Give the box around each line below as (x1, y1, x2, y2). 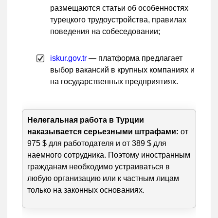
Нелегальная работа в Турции (27, 116, 144, 125)
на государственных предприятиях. (50, 77, 178, 86)
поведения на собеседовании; (50, 27, 160, 36)
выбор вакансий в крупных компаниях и (50, 66, 195, 74)
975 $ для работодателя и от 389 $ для (27, 139, 166, 148)
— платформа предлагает (87, 54, 182, 63)
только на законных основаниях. (27, 186, 145, 195)
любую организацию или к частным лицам (27, 174, 179, 183)
